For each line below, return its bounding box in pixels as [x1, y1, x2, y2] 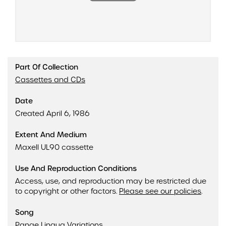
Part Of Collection [15, 63, 78, 72]
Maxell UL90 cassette [15, 143, 93, 152]
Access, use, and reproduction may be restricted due [15, 177, 206, 186]
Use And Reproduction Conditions [15, 164, 137, 174]
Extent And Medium [15, 130, 87, 140]
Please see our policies [119, 187, 201, 196]
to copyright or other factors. [15, 187, 119, 196]
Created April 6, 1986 [15, 109, 90, 119]
